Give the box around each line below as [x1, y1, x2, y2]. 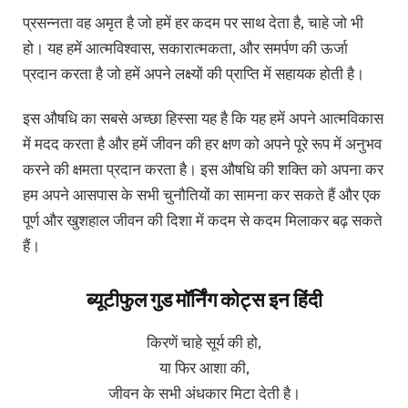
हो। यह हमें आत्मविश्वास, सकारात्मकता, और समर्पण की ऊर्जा [23, 38, 348, 58]
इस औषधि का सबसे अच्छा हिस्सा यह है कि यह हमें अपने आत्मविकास [23, 107, 383, 127]
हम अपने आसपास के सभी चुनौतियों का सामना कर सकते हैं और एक [23, 184, 381, 204]
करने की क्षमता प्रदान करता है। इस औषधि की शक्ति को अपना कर [23, 158, 383, 178]
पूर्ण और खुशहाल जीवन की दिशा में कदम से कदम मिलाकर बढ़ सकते [23, 209, 382, 229]
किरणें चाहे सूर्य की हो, [147, 331, 261, 352]
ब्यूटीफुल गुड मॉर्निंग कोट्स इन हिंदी [86, 287, 322, 313]
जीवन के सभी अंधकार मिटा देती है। [107, 382, 301, 403]
